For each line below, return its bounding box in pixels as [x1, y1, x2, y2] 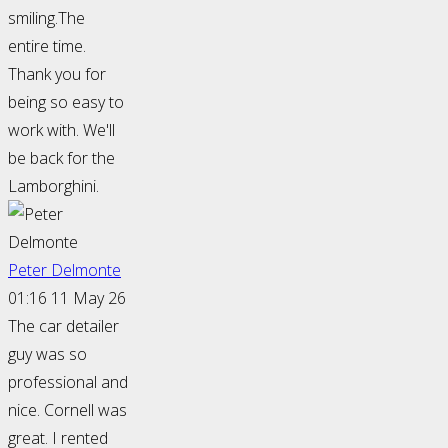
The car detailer [8, 315, 119, 338]
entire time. [8, 35, 86, 58]
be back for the [8, 147, 115, 170]
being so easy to [8, 91, 124, 114]
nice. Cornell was [8, 399, 127, 422]
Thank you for [8, 63, 106, 86]
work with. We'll [8, 119, 115, 142]
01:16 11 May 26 [8, 287, 126, 310]
